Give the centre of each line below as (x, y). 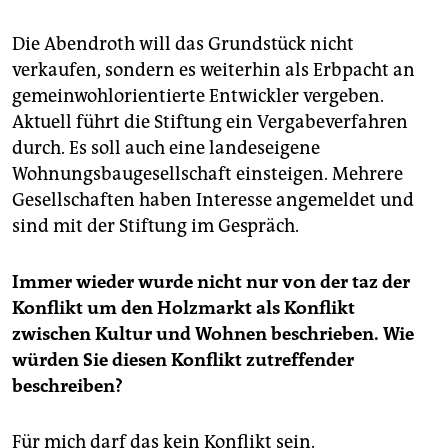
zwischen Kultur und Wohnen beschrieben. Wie (213, 334)
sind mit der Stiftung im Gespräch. (155, 226)
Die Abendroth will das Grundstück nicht (183, 44)
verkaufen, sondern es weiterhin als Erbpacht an (213, 70)
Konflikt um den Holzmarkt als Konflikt (183, 308)
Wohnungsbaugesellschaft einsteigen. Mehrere (207, 174)
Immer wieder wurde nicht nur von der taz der (211, 282)
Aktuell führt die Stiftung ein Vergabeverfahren (210, 122)
